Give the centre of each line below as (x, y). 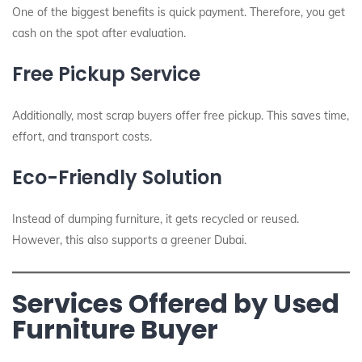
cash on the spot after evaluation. (99, 33)
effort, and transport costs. (82, 137)
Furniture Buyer (115, 329)
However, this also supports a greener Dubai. (129, 240)
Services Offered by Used (176, 303)
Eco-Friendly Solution (117, 177)
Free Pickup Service (106, 74)
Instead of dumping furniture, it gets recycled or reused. (156, 219)
